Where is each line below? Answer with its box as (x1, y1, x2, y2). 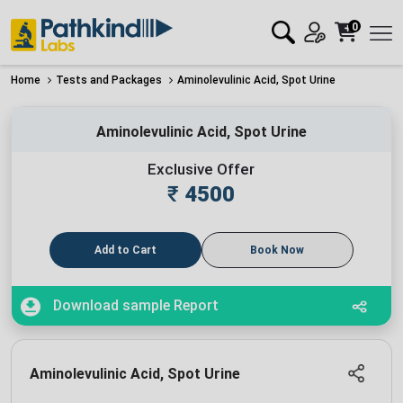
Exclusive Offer (148, 159, 255, 178)
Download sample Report (49, 296, 219, 314)
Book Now (250, 243, 305, 256)
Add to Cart (94, 243, 157, 256)
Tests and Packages (56, 73, 162, 86)
